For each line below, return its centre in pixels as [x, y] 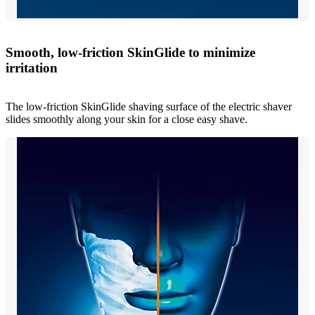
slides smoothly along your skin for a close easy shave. [127, 120]
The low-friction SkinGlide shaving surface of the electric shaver [149, 107]
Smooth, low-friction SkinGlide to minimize [130, 53]
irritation [32, 68]
